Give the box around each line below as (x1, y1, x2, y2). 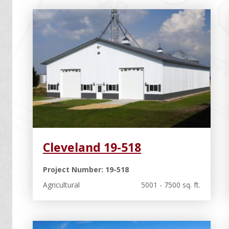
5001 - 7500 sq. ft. (141, 179, 200, 190)
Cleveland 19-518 (43, 139, 141, 155)
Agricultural (43, 179, 80, 190)
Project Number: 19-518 (43, 164, 129, 174)
